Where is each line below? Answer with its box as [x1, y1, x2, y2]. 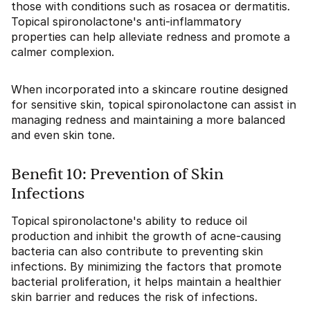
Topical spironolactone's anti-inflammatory [11, 15, 241, 28]
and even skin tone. [11, 128, 115, 142]
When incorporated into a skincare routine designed [11, 82, 288, 96]
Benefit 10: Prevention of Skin [11, 167, 224, 182]
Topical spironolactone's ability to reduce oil [11, 214, 247, 228]
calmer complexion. [11, 45, 114, 59]
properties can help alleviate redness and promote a [11, 30, 290, 44]
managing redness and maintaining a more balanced [11, 113, 285, 127]
